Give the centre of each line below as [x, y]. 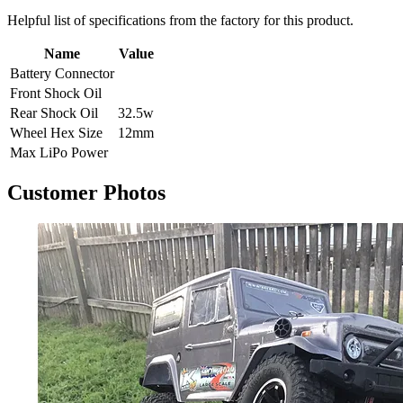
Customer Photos [86, 193]
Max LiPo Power [59, 152]
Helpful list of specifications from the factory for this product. [180, 20]
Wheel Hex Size [56, 132]
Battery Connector [62, 73]
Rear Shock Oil [54, 112]
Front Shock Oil [56, 93]
